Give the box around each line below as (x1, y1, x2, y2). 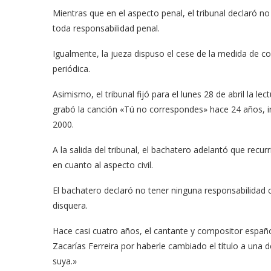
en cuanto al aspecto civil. (53, 158, 153, 171)
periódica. (53, 62, 90, 74)
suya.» (53, 255, 77, 267)
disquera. (53, 199, 88, 211)
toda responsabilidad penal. (53, 22, 160, 34)
